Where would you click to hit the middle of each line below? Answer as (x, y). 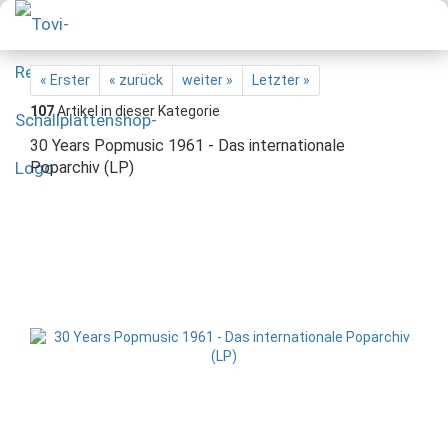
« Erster (65, 80)
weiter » (207, 80)
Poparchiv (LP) (82, 167)
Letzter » (281, 80)
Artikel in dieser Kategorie (137, 111)
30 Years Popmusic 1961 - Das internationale (187, 145)
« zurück (136, 80)
